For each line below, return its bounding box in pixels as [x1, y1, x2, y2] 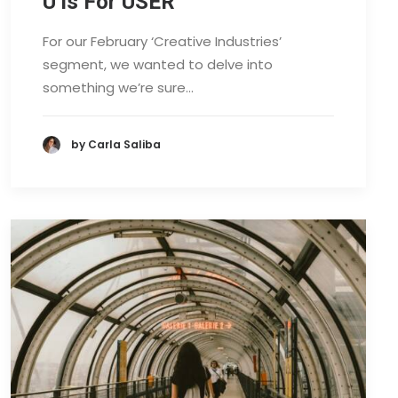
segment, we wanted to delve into [43, 54, 273, 74]
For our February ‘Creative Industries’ [43, 31, 282, 51]
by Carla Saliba [71, 137, 161, 153]
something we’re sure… [43, 77, 194, 97]
